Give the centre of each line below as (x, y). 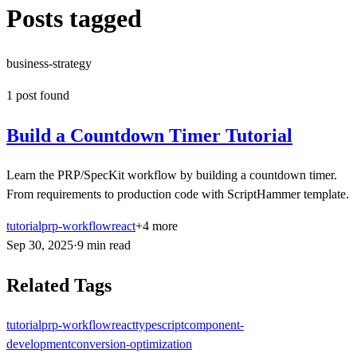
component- (214, 325)
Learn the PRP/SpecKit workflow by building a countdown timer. (172, 175)
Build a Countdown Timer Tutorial (149, 136)
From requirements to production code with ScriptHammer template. (178, 194)
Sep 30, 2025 (40, 245)
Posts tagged (74, 18)
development (39, 344)
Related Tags (59, 286)
